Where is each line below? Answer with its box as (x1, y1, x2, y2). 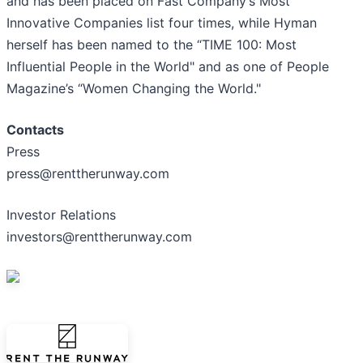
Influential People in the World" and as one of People (6, 58, 329, 75)
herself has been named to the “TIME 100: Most (6, 36, 297, 53)
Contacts (6, 122, 64, 139)
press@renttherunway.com (6, 165, 169, 182)
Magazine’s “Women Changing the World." (6, 80, 261, 97)
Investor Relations (6, 207, 116, 224)
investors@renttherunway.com (6, 228, 192, 246)
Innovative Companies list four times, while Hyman (6, 15, 317, 32)
